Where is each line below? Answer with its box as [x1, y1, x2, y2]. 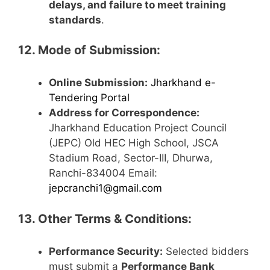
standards [49, 13, 101, 26]
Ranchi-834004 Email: [49, 167, 157, 180]
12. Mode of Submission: [18, 43, 160, 58]
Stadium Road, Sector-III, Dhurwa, [49, 152, 213, 165]
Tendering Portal [49, 92, 130, 104]
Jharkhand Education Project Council [49, 122, 227, 134]
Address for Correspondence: [49, 107, 199, 119]
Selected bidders [163, 245, 249, 257]
